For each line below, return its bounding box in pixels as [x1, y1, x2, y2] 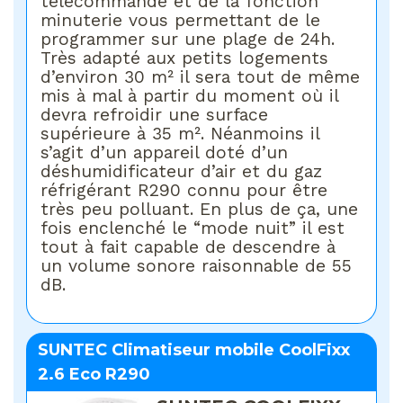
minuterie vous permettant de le [40, 9, 321, 31]
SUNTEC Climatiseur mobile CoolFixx [38, 339, 351, 360]
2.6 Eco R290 [38, 363, 151, 384]
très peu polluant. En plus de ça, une [40, 198, 359, 219]
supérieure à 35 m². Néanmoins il [40, 122, 320, 144]
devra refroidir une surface [40, 103, 269, 125]
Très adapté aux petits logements [40, 47, 329, 68]
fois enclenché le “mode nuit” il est [40, 217, 345, 238]
